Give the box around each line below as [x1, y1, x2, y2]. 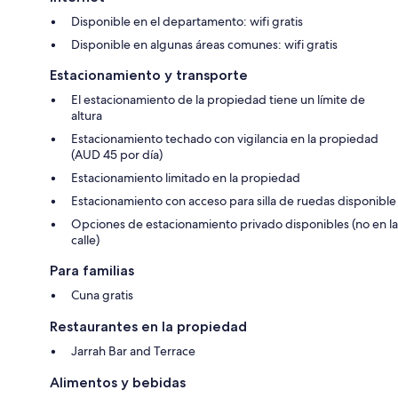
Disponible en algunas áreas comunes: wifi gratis [71, 36, 338, 52]
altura [71, 107, 102, 123]
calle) [71, 231, 99, 248]
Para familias [50, 261, 134, 279]
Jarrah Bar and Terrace [71, 342, 195, 359]
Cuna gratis [71, 286, 133, 303]
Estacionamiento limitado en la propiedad [71, 169, 300, 186]
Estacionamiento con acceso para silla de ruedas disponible [71, 192, 396, 209]
